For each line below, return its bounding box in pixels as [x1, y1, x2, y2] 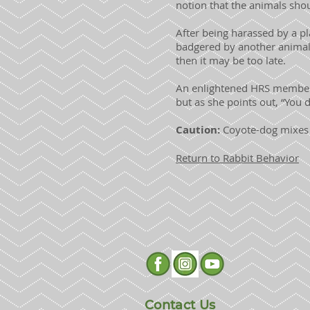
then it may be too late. [176, 53, 286, 67]
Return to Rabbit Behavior [176, 151, 299, 165]
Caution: [176, 122, 223, 137]
